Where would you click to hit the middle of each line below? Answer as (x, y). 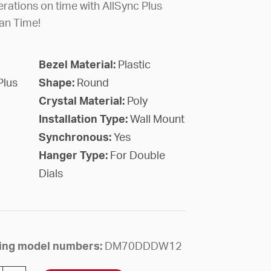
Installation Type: (84, 119)
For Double (137, 156)
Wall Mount (157, 119)
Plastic (134, 65)
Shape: (57, 83)
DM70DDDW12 (143, 247)
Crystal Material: (83, 101)
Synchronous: (76, 138)
